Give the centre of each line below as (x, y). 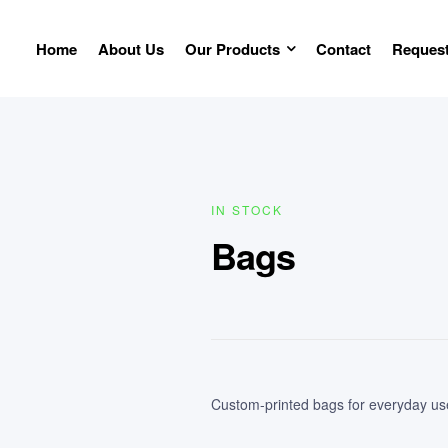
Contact (343, 48)
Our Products (232, 48)
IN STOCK (247, 209)
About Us (130, 48)
